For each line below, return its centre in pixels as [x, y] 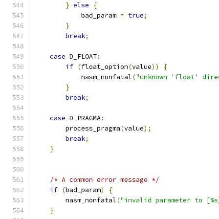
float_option [105, 67]
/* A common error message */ [105, 180]
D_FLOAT [81, 56]
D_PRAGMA [83, 118]
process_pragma [77, 128]
